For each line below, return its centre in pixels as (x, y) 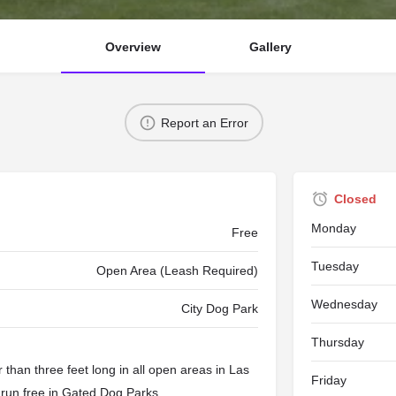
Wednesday (344, 305)
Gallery (270, 47)
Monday (333, 228)
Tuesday (335, 267)
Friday (328, 381)
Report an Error (205, 122)
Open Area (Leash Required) (177, 271)
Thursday (337, 343)
